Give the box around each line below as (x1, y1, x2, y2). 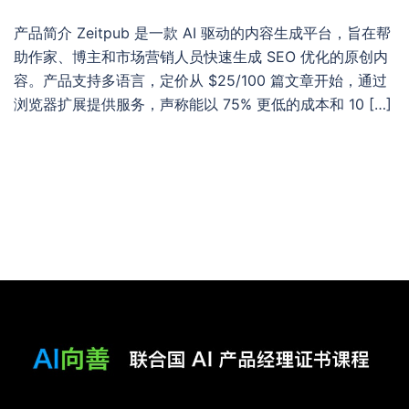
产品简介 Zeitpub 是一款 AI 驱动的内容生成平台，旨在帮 (14, 23, 391, 42)
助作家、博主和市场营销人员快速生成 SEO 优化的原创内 (14, 47, 388, 66)
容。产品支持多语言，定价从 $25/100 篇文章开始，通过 (14, 70, 387, 89)
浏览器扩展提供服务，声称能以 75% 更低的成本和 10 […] (14, 94, 392, 113)
